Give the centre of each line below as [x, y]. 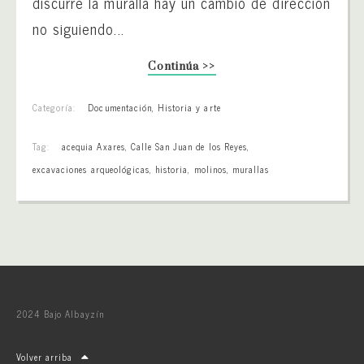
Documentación [120, 107]
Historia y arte [189, 107]
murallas [251, 169]
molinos [210, 169]
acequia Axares [93, 146]
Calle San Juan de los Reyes [188, 146]
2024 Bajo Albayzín [60, 313]
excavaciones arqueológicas [91, 169]
